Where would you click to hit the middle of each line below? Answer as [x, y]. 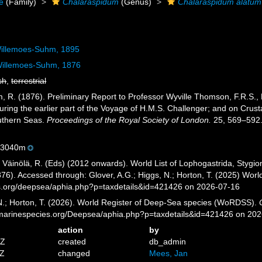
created [72, 242]
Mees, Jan [168, 253]
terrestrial [29, 81]
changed [74, 253]
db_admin [167, 242]
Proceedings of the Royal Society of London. [129, 120]
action [71, 230]
